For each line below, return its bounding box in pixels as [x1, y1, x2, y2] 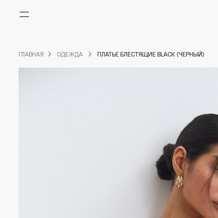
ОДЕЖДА [57, 51, 84, 57]
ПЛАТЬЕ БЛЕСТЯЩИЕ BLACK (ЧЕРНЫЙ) [97, 51, 204, 57]
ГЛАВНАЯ [18, 51, 44, 57]
